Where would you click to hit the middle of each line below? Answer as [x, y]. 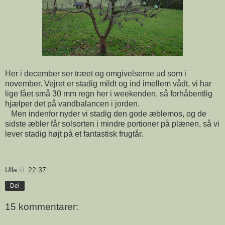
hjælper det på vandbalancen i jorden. [72, 103]
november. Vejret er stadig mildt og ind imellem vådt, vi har [108, 83]
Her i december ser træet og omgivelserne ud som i [96, 73]
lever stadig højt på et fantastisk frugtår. [74, 134]
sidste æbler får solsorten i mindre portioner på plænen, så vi [112, 124]
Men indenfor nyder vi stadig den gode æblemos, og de [106, 114]
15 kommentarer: [42, 207]
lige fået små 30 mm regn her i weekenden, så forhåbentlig [109, 93]
